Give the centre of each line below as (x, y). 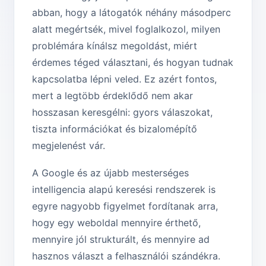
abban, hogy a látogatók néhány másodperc (132, 13)
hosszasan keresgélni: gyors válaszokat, (122, 113)
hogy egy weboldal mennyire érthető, (116, 223)
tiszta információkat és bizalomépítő (115, 129)
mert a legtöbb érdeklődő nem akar (113, 96)
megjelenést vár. (69, 146)
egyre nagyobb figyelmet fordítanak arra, (125, 206)
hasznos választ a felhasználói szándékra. (126, 256)
